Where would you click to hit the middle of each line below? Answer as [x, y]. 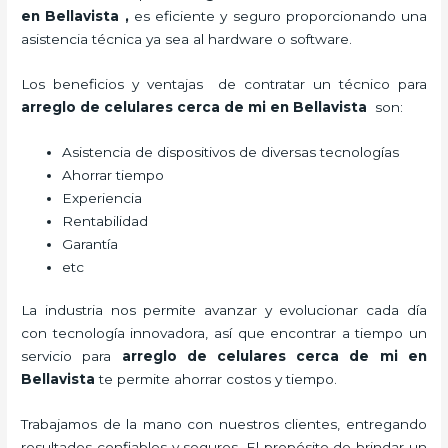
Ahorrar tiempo [113, 174]
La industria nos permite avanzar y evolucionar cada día [224, 310]
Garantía [90, 243]
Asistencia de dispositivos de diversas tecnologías [231, 151]
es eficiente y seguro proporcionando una [277, 15]
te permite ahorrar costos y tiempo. [216, 379]
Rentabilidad [105, 220]
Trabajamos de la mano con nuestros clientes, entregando [224, 423]
